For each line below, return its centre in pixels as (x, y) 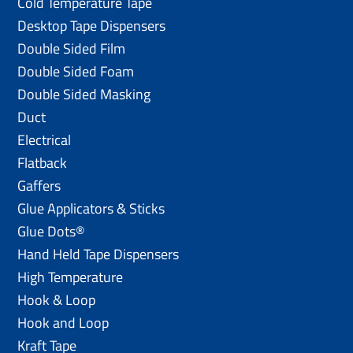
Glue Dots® (52, 231)
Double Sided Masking (84, 94)
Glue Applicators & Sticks (91, 208)
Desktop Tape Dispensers (92, 25)
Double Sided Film (72, 48)
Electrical (45, 139)
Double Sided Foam (76, 71)
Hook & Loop (57, 299)
